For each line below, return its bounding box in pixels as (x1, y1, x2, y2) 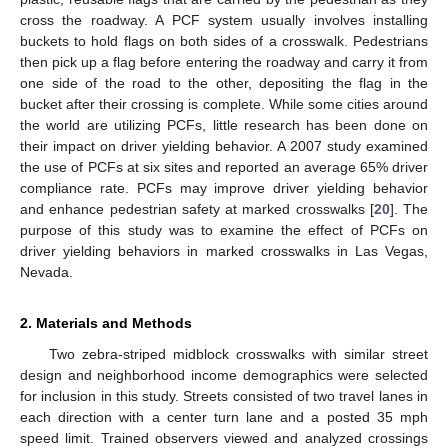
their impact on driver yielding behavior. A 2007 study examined (20, 137, 428, 154)
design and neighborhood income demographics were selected (20, 366, 428, 383)
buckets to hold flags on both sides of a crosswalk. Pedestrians (20, 32, 428, 49)
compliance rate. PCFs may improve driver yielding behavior (20, 179, 428, 196)
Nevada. (20, 263, 73, 280)
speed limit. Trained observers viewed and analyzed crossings (20, 429, 428, 446)
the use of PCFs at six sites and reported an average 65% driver (20, 158, 428, 175)
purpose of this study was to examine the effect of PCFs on (20, 221, 428, 238)
